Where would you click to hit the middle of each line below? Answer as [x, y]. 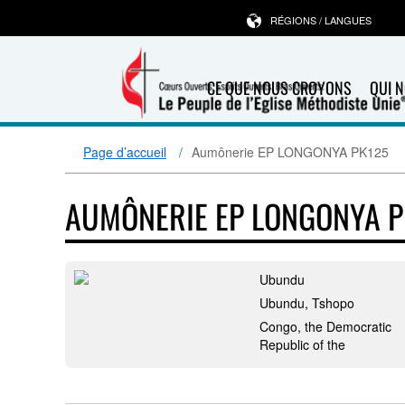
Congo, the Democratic [325, 326]
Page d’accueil [125, 152]
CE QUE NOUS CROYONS [279, 88]
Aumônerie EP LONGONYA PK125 [290, 152]
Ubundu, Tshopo [307, 303]
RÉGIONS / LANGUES [320, 20]
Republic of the [302, 344]
